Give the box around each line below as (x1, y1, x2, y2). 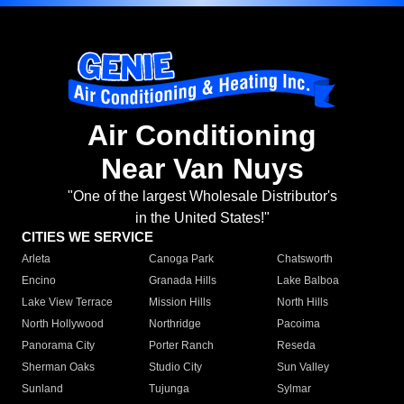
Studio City (149, 361, 203, 374)
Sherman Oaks (22, 361, 95, 374)
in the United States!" (134, 210, 270, 226)
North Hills (276, 296, 328, 309)
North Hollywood (22, 317, 104, 331)
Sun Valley (276, 361, 329, 374)
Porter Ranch (149, 339, 215, 353)
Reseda (276, 339, 316, 353)
